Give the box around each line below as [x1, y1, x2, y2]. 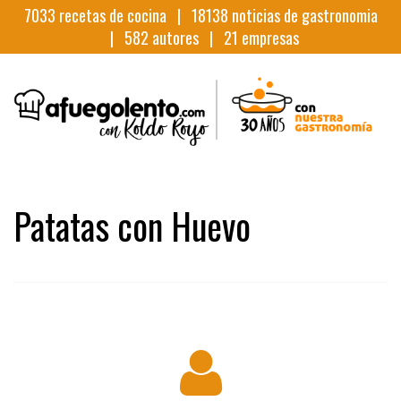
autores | [148, 26, 224, 49]
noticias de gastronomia [227, 4, 378, 27]
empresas [237, 26, 299, 49]
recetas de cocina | [55, 4, 192, 27]
